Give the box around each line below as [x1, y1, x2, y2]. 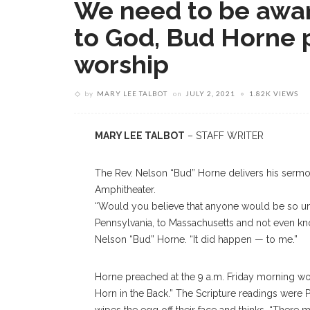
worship [74, 50, 169, 79]
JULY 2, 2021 [185, 89, 235, 98]
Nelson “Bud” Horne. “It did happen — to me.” [95, 234, 298, 245]
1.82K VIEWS [249, 89, 298, 98]
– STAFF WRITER [185, 130, 264, 141]
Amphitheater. [95, 184, 156, 195]
